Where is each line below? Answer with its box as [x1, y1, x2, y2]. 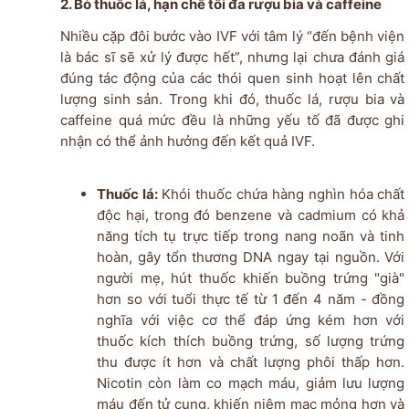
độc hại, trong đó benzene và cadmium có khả [96, 205, 405, 224]
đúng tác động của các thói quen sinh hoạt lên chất [59, 68, 405, 87]
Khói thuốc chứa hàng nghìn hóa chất [161, 184, 405, 203]
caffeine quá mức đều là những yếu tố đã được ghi [59, 110, 405, 129]
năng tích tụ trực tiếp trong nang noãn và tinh [96, 226, 405, 245]
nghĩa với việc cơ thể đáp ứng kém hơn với [96, 310, 405, 329]
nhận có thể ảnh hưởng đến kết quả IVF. [59, 131, 315, 150]
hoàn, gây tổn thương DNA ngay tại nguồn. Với [96, 247, 405, 266]
